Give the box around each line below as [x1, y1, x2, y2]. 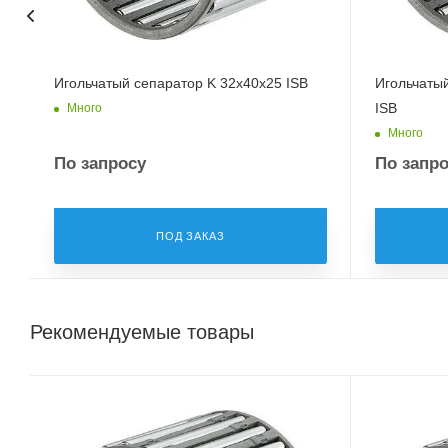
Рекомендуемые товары [30, 320, 254, 343]
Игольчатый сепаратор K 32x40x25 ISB [54, 74, 308, 91]
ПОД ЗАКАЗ [156, 229, 225, 242]
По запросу [54, 153, 146, 173]
